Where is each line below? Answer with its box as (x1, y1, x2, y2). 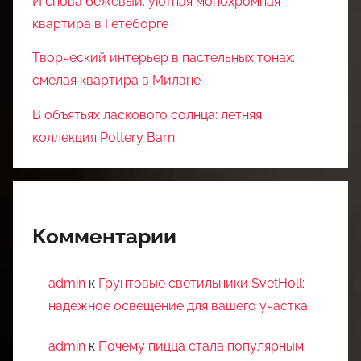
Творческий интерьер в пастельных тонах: (32, 50, 295, 66)
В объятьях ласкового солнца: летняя (32, 106, 262, 122)
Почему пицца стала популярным (98, 338, 304, 355)
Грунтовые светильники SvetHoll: (98, 275, 305, 291)
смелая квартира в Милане (32, 73, 201, 89)
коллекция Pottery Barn (32, 129, 175, 145)
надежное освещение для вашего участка (48, 297, 308, 313)
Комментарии (32, 223, 176, 248)
